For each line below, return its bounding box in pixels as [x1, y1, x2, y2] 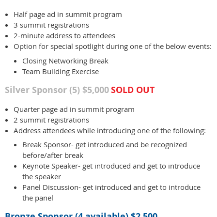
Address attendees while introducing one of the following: [14, 125, 208, 135]
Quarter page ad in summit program [14, 104, 137, 114]
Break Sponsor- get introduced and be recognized [22, 139, 187, 150]
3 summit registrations [14, 20, 89, 30]
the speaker [22, 171, 61, 182]
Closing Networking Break [22, 55, 108, 65]
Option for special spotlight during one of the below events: [14, 41, 212, 51]
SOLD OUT [111, 83, 155, 96]
